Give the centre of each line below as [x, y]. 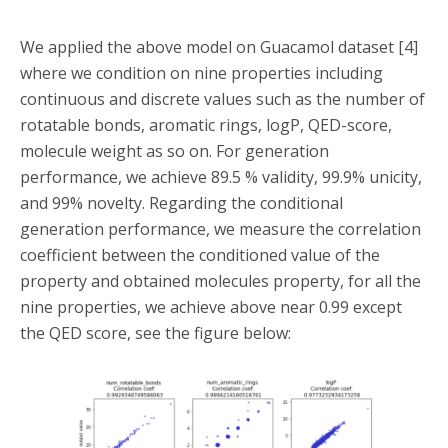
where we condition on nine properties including [201, 73]
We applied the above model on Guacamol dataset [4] [219, 47]
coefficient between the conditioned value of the [200, 255]
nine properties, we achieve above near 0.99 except [211, 307]
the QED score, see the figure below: [155, 333]
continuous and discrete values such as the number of [222, 99]
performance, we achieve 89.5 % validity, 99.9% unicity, [221, 177]
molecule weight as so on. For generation [174, 151]
